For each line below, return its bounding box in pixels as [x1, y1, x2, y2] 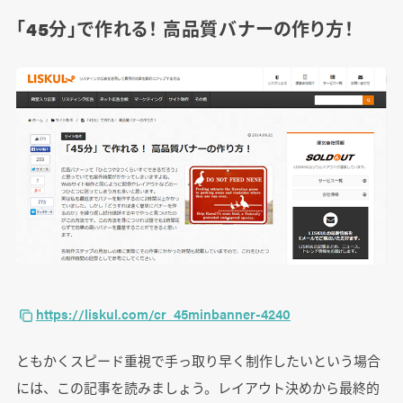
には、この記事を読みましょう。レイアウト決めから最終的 [15, 377, 380, 397]
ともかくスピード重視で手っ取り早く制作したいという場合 [15, 350, 381, 370]
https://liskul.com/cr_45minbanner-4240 [35, 303, 291, 323]
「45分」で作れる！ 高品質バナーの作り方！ [15, 14, 354, 41]
